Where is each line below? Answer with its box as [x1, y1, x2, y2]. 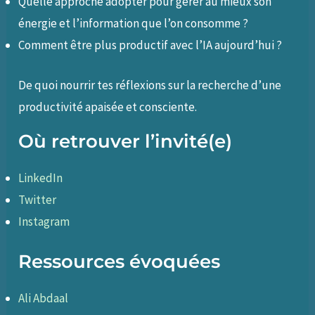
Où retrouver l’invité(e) [18, 129, 233, 153]
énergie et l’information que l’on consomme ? [18, 15, 249, 32]
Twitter [18, 191, 57, 207]
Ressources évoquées [18, 250, 221, 274]
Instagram [18, 213, 70, 229]
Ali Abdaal [18, 290, 71, 307]
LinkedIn [18, 169, 63, 186]
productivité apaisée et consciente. [18, 98, 200, 115]
